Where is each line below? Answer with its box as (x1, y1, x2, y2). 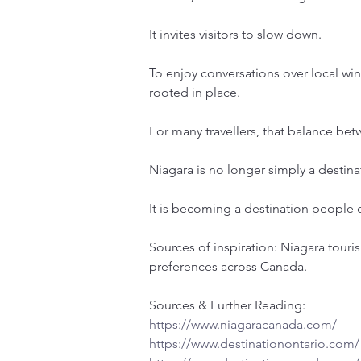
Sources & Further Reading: (149, 297, 305, 313)
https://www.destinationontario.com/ (149, 336, 359, 351)
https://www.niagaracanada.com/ (149, 317, 337, 332)
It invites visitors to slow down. (149, 27, 322, 42)
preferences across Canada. (149, 259, 307, 274)
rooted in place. (149, 85, 240, 100)
